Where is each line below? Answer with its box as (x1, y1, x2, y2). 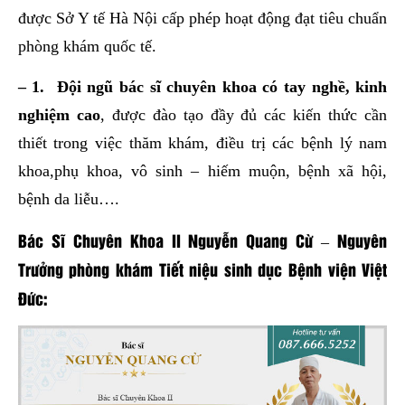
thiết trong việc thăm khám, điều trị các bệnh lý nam (17, 134, 388, 153)
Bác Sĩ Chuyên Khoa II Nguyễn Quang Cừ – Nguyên (17, 228, 388, 253)
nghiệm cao (17, 106, 100, 125)
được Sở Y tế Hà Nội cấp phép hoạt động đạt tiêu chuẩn (17, 9, 388, 28)
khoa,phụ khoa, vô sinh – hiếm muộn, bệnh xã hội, (17, 162, 388, 181)
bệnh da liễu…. (17, 190, 119, 209)
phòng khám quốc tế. (17, 37, 156, 56)
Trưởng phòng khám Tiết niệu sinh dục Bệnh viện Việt (17, 257, 388, 282)
